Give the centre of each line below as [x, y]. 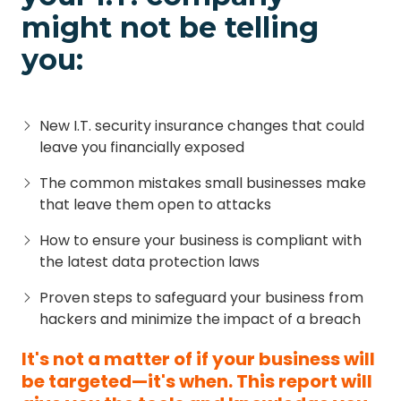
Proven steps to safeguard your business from [201, 298]
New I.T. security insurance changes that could [202, 126]
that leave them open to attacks [155, 205]
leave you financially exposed [142, 148]
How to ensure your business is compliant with [200, 241]
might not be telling [170, 28]
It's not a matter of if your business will [198, 359]
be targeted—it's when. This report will [197, 382]
